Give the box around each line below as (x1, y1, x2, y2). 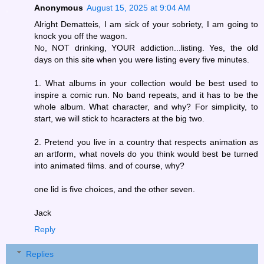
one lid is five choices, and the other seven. (34, 184, 195, 194)
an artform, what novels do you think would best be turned (34, 149, 258, 159)
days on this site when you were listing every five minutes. (34, 55, 249, 65)
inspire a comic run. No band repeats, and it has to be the (34, 90, 258, 100)
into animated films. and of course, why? (34, 161, 184, 171)
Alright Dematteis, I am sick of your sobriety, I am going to (34, 19, 258, 29)
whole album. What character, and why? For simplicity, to (34, 102, 258, 112)
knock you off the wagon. (34, 31, 127, 41)
